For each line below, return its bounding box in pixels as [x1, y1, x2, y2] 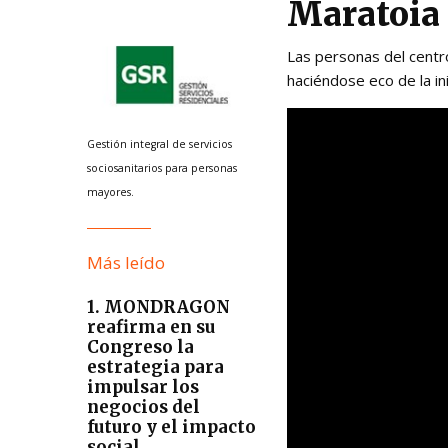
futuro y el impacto [87, 416, 256, 439]
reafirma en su [87, 316, 215, 339]
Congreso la [87, 336, 194, 359]
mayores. [87, 185, 134, 200]
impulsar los [87, 376, 199, 399]
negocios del [87, 396, 200, 419]
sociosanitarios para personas [87, 161, 237, 176]
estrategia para [87, 356, 224, 379]
